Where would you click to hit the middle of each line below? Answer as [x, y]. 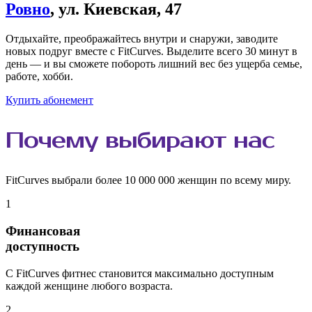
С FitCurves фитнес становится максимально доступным [140, 273]
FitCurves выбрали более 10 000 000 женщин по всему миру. [148, 180]
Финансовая [43, 231]
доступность [42, 246]
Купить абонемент [49, 100]
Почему [56, 140]
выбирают [166, 140]
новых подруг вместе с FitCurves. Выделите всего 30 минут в [151, 52]
